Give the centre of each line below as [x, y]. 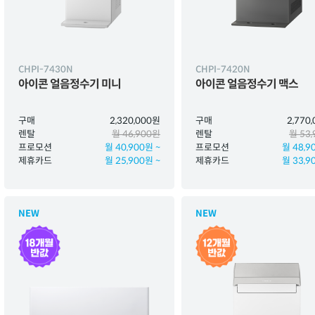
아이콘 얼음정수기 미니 [70, 84]
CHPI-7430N [46, 69]
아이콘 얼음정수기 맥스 [247, 84]
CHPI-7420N [223, 69]
